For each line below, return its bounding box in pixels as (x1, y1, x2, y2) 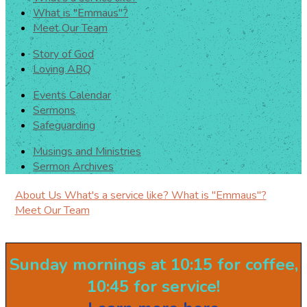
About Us (14, 188, 64, 203)
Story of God (33, 47, 94, 62)
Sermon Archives (33, 159, 114, 174)
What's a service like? (64, 188, 171, 203)
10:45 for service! (87, 275, 220, 297)
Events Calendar (33, 88, 111, 103)
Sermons (33, 103, 75, 118)
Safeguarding (33, 118, 95, 133)
